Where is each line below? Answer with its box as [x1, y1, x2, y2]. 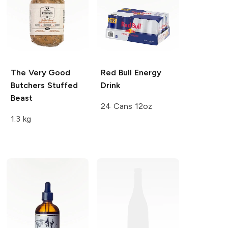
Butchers [10, 80, 45, 90]
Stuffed [44, 80, 78, 90]
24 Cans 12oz [101, 101, 152, 111]
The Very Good [10, 67, 71, 77]
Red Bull [101, 67, 132, 77]
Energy [132, 67, 161, 77]
